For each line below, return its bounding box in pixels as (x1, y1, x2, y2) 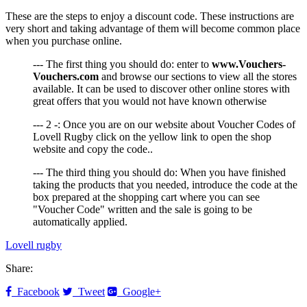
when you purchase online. (5, 35, 122, 47)
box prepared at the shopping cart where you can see (33, 191, 260, 204)
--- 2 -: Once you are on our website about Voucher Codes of (33, 119, 295, 131)
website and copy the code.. (33, 143, 153, 156)
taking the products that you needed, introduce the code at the (33, 179, 297, 191)
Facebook (12, 286, 60, 298)
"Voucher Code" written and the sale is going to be (33, 204, 252, 216)
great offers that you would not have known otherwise (33, 95, 267, 108)
